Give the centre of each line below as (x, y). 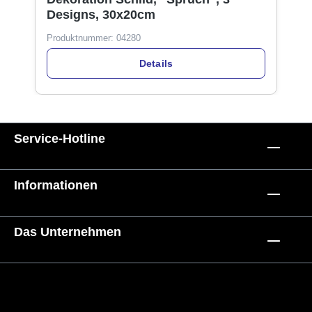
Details (156, 63)
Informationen (56, 185)
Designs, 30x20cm (101, 15)
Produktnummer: (81, 38)
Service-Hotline (60, 139)
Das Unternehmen (68, 232)
